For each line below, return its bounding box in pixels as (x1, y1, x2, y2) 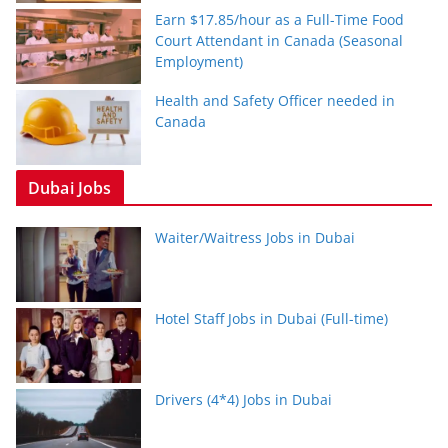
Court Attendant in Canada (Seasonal (155, 31, 403, 51)
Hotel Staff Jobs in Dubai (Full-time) (155, 309, 388, 329)
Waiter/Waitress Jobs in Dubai (155, 228, 355, 248)
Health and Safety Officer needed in (155, 91, 395, 111)
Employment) (155, 52, 243, 72)
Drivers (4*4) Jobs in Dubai (155, 390, 332, 410)
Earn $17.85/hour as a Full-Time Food (155, 10, 404, 30)
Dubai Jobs (28, 177, 112, 200)
